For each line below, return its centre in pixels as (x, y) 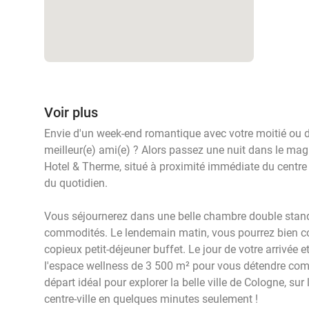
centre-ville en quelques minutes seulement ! (151, 299)
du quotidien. (77, 183)
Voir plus (71, 112)
